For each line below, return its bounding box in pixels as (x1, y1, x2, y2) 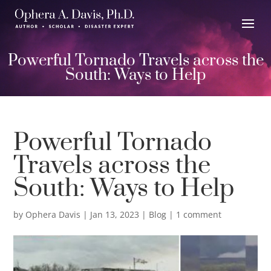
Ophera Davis (25, 208, 81, 220)
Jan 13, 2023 (90, 208, 140, 220)
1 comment (176, 208, 222, 220)
